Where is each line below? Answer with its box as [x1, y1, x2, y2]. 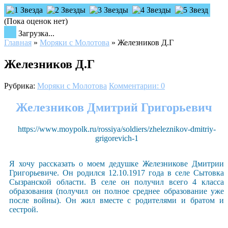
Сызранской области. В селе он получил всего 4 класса [9, 177, 224, 186]
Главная [4, 38, 32, 47]
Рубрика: [4, 81, 37, 90]
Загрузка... [16, 29, 54, 38]
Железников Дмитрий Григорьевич [16, 100, 212, 114]
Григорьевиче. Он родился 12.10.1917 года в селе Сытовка [9, 168, 224, 177]
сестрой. [9, 205, 38, 214]
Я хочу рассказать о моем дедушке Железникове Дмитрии [9, 159, 224, 168]
